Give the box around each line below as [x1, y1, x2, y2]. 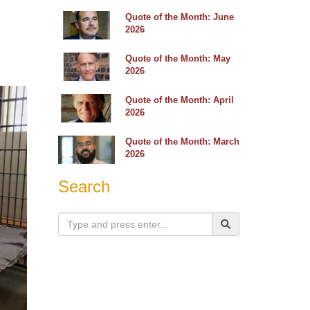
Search [57, 177, 110, 197]
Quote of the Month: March [125, 136, 239, 147]
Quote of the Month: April [125, 95, 234, 106]
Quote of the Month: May [125, 53, 230, 64]
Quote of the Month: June [125, 12, 234, 23]
